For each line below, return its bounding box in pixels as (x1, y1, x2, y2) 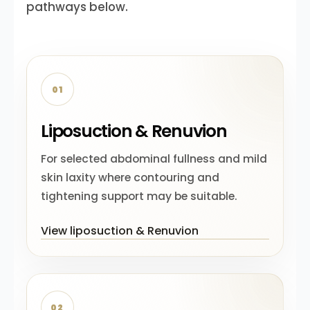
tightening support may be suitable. (41, 189, 237, 203)
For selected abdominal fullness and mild (41, 152, 267, 166)
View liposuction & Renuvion (41, 223, 199, 239)
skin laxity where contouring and (41, 170, 219, 185)
